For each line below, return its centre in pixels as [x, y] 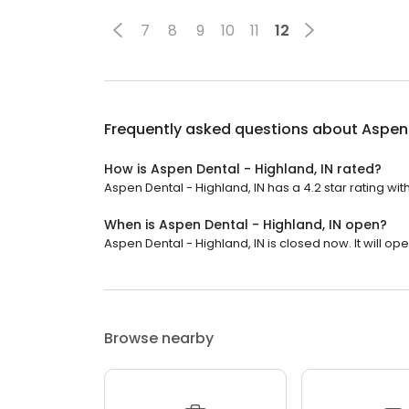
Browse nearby [159, 339]
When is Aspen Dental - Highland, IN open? [246, 225]
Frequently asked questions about [233, 130]
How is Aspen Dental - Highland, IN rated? [243, 169]
